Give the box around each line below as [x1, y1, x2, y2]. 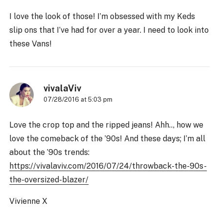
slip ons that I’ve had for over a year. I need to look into [9, 25, 209, 35]
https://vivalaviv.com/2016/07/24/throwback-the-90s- [9, 161, 207, 171]
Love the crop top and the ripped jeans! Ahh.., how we [9, 120, 204, 130]
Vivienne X [9, 196, 48, 206]
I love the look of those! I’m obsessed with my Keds [9, 11, 196, 21]
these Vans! [9, 39, 52, 48]
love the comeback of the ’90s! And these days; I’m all [9, 133, 206, 143]
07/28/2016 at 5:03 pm [44, 95, 113, 103]
